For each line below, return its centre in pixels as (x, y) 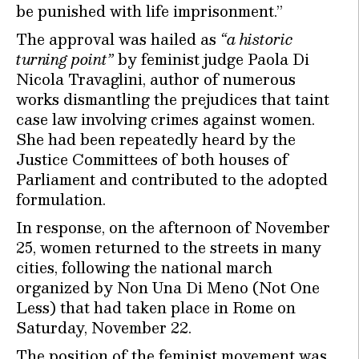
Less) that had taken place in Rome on (156, 307)
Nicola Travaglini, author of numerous (156, 79)
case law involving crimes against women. (165, 119)
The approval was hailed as (118, 38)
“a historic (257, 38)
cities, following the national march (144, 267)
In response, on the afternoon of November (173, 227)
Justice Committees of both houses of (152, 159)
